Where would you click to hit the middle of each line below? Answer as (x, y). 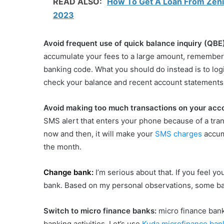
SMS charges (178, 134)
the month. (62, 147)
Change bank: (68, 172)
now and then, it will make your (99, 134)
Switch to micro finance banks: (100, 211)
